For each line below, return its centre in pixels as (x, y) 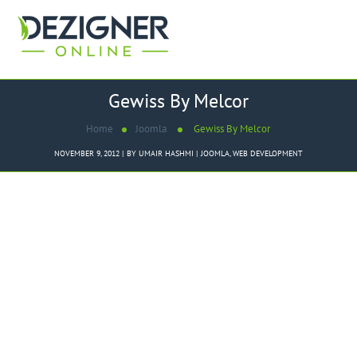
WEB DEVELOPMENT (267, 153)
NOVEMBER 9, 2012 (86, 153)
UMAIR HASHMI (166, 153)
